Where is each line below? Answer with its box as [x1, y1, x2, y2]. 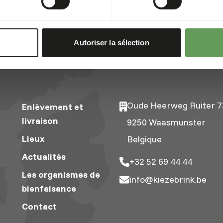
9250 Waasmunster [126, 116, 206, 128]
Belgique [126, 133, 162, 145]
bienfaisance [21, 182, 76, 194]
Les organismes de [21, 168, 100, 180]
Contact [21, 200, 57, 212]
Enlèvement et [21, 101, 83, 112]
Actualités [21, 150, 66, 162]
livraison [21, 114, 58, 126]
